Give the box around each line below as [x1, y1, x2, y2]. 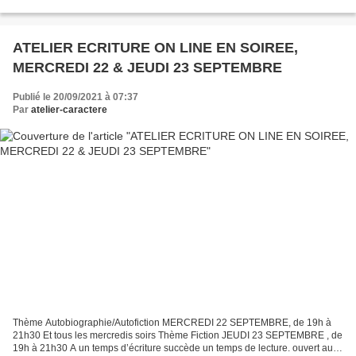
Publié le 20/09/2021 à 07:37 [13, 91, 138, 103]
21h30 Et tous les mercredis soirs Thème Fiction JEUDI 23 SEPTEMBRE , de [13, 329, 342, 341]
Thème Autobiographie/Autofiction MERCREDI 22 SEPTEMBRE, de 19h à [13, 316, 331, 328]
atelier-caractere [31, 104, 107, 116]
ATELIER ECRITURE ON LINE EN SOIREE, [13, 40, 298, 56]
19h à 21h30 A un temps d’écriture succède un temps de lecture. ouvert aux [13, 342, 338, 354]
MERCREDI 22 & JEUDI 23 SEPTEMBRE [13, 60, 282, 76]
